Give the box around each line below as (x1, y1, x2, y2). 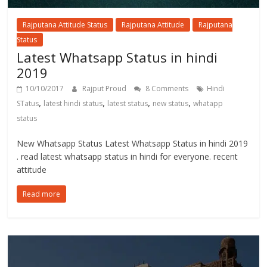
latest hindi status (44, 98, 103, 108)
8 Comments (144, 83, 189, 94)
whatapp (193, 98, 223, 108)
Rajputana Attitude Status (23, 19, 108, 30)
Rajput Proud (82, 83, 129, 94)
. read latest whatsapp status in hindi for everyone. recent (17, 150, 238, 162)
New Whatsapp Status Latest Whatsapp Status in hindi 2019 (17, 137, 249, 149)
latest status (107, 98, 148, 108)
